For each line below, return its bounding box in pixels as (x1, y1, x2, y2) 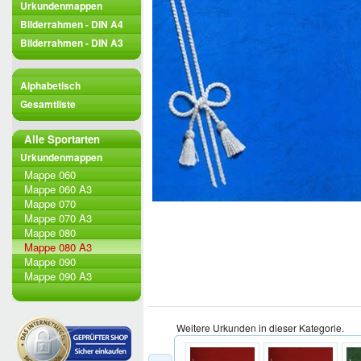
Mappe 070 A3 (24, 210, 92, 226)
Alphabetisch (20, 78, 81, 93)
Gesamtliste (20, 97, 76, 111)
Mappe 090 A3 (24, 268, 92, 284)
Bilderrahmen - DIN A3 (20, 35, 123, 50)
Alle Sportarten (24, 131, 100, 147)
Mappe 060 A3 (24, 181, 92, 197)
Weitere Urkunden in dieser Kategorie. (176, 321, 344, 335)
